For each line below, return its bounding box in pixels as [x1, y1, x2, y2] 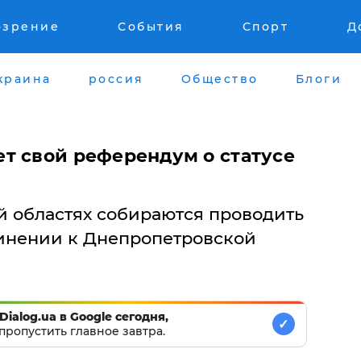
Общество [180, 71, 259, 86]
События [118, 19, 185, 34]
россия [88, 71, 144, 86]
